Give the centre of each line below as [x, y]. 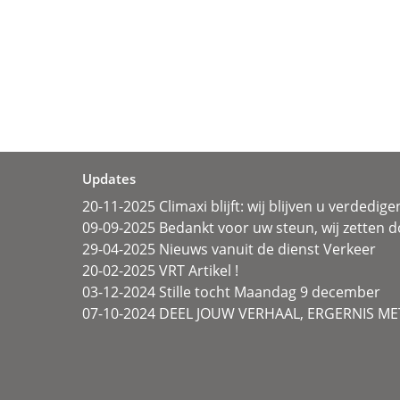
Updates [109, 179]
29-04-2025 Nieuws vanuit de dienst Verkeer [229, 250]
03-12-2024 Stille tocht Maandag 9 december [231, 292]
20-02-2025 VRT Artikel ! [160, 271]
